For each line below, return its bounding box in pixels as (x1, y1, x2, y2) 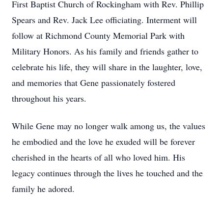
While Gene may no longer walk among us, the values (12, 120, 205, 132)
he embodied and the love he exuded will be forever (12, 136, 195, 147)
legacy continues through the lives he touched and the (12, 167, 203, 179)
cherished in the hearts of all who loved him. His (12, 151, 185, 163)
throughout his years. (12, 92, 86, 104)
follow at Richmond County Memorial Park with (12, 29, 185, 41)
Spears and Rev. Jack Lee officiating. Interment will (12, 14, 197, 26)
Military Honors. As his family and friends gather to (12, 45, 198, 57)
